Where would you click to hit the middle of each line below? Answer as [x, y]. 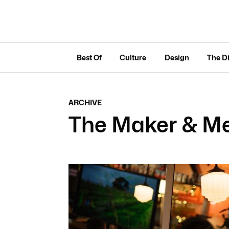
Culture [133, 57]
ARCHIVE [85, 102]
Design [177, 57]
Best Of [89, 57]
